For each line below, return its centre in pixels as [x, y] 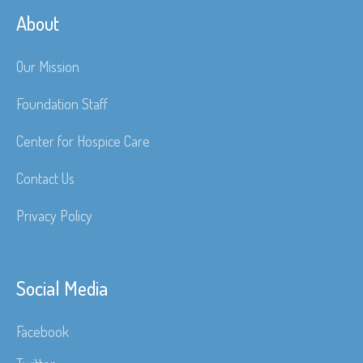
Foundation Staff [62, 104]
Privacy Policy [55, 216]
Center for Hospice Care [83, 141]
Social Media [62, 288]
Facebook [43, 332]
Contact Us [46, 179]
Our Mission [48, 67]
